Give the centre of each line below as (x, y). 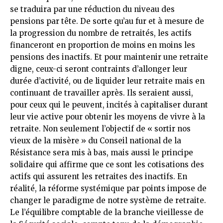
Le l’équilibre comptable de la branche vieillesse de (107, 212)
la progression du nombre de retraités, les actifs (101, 33)
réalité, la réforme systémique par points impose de (108, 188)
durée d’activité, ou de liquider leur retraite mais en (107, 81)
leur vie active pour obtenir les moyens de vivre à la (108, 116)
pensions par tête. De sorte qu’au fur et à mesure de (107, 21)
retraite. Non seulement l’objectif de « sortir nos (100, 128)
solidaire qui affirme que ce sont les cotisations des (107, 164)
